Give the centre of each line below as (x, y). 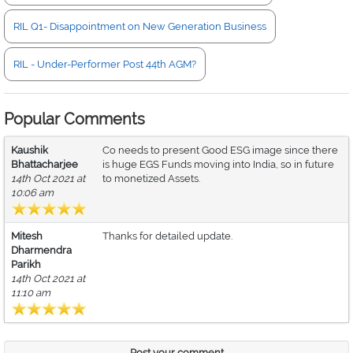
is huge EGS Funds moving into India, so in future (218, 164)
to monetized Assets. (151, 178)
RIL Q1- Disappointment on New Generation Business (140, 26)
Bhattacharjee (45, 164)
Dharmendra (41, 250)
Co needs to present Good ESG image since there (220, 150)
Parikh (26, 264)
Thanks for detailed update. (167, 236)
